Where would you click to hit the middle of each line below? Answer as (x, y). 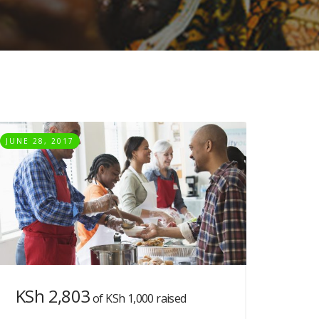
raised (170, 298)
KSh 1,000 (130, 298)
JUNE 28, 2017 (40, 141)
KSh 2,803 (53, 296)
